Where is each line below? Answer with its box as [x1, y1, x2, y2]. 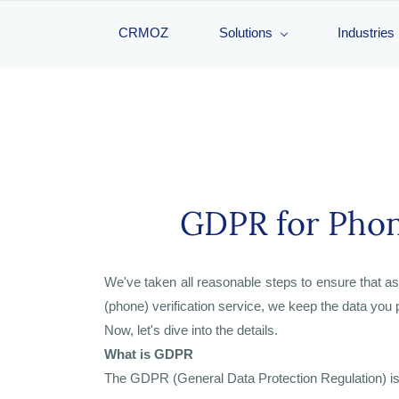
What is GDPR [104, 346, 193, 362]
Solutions [219, 25, 273, 40]
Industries [338, 25, 395, 40]
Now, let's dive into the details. [104, 322, 278, 338]
